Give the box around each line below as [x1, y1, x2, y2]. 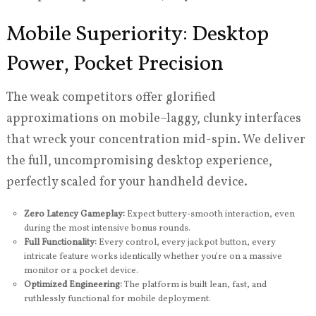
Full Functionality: [23, 236, 97, 250]
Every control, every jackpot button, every [96, 236, 276, 250]
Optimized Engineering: [23, 279, 122, 292]
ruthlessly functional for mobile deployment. [23, 293, 211, 306]
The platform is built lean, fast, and [121, 279, 267, 292]
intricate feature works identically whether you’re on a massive [23, 250, 282, 264]
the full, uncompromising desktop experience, [6, 152, 272, 171]
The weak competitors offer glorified [6, 89, 216, 107]
